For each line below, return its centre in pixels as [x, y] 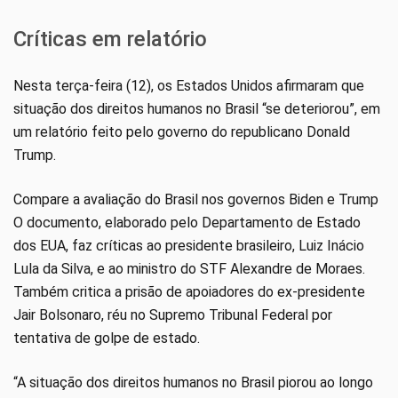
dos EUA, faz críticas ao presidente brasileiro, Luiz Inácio [189, 246]
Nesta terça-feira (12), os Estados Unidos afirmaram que [189, 86]
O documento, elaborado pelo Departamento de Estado [187, 223]
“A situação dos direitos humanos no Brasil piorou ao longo [193, 383]
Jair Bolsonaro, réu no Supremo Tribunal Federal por [173, 315]
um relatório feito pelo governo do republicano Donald [182, 132]
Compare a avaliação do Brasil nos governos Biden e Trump [196, 200]
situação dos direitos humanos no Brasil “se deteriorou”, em [197, 109]
